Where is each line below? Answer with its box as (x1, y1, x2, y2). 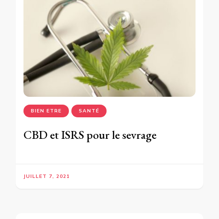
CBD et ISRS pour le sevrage (23, 127, 156, 143)
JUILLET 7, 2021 (23, 173, 70, 180)
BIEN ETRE (31, 108, 62, 114)
